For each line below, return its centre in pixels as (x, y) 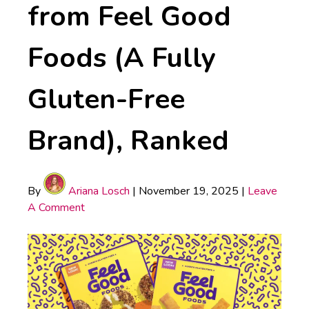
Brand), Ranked (128, 140)
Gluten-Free (106, 99)
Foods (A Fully (122, 58)
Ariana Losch (98, 191)
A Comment (56, 207)
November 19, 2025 (189, 191)
